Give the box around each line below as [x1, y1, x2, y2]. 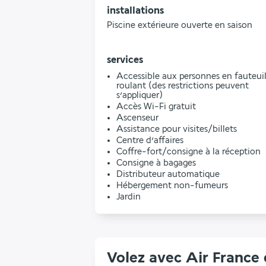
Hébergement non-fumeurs [116, 180, 228, 191]
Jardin [116, 192, 141, 202]
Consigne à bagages [116, 158, 196, 168]
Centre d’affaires [116, 135, 183, 145]
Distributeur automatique [116, 169, 220, 179]
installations [107, 5, 164, 16]
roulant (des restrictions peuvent [116, 81, 249, 91]
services [107, 54, 143, 65]
